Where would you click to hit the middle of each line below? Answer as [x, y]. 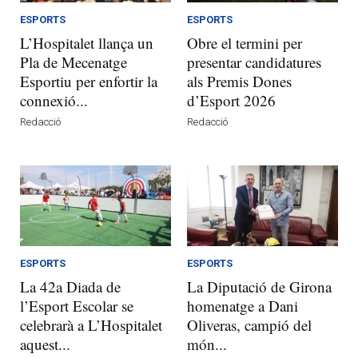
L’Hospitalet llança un [87, 43]
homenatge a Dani [243, 306]
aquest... [45, 344]
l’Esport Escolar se [77, 306]
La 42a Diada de [70, 287]
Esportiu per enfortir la [89, 82]
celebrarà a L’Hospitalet [91, 325]
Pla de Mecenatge [74, 62]
